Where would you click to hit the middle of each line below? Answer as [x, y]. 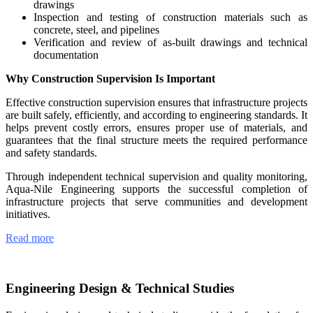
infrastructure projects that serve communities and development [156, 201]
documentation [66, 54]
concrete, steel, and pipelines [96, 29]
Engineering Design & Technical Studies [120, 289]
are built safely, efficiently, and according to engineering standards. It [156, 115]
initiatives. [28, 214]
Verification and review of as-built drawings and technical [170, 42]
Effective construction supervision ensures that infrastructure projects [156, 102]
